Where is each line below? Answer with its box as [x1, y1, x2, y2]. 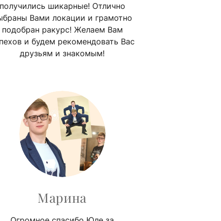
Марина [37, 188, 87, 206]
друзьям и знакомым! [20, 48, 105, 58]
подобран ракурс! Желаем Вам [1, 24, 123, 35]
